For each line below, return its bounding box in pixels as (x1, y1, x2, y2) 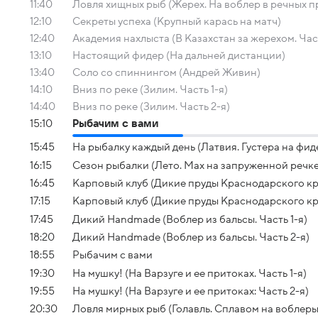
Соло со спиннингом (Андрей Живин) (72, 67, 261, 78)
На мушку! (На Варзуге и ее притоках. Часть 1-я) (72, 267, 307, 279)
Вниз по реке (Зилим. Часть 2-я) (72, 101, 230, 112)
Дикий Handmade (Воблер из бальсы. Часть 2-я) (72, 231, 309, 243)
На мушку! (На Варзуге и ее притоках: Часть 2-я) (72, 285, 309, 297)
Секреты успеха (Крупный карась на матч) (72, 16, 281, 27)
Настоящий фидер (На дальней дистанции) (72, 50, 285, 61)
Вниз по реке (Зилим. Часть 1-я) (72, 84, 228, 95)
